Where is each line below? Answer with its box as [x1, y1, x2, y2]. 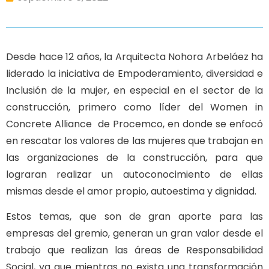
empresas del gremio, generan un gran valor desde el [6, 226, 263, 241]
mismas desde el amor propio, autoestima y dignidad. [6, 184, 256, 198]
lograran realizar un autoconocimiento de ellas [6, 168, 263, 181]
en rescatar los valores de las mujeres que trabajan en [6, 134, 263, 148]
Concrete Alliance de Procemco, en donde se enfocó [6, 117, 263, 131]
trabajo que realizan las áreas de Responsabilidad [6, 243, 263, 258]
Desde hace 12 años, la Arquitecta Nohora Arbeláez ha [6, 50, 263, 64]
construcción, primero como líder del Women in [6, 100, 263, 114]
